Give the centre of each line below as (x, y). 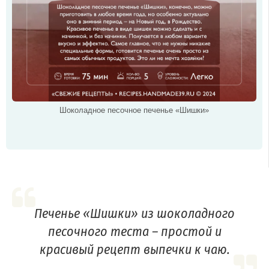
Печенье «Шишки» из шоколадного (134, 214)
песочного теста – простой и (134, 232)
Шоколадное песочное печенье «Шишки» (134, 110)
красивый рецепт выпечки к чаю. (134, 250)
